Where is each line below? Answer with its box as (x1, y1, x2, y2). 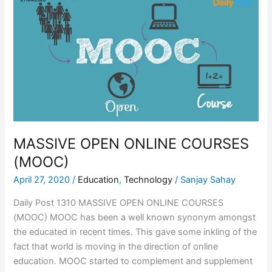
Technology (124, 174, 173, 186)
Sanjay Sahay (180, 174, 236, 186)
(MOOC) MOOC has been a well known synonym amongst (13, 211, 256, 223)
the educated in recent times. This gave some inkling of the (13, 226, 257, 237)
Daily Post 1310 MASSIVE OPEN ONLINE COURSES (13, 197, 224, 208)
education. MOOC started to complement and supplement (13, 255, 253, 267)
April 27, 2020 (13, 174, 73, 186)
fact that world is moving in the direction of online (13, 240, 219, 252)
